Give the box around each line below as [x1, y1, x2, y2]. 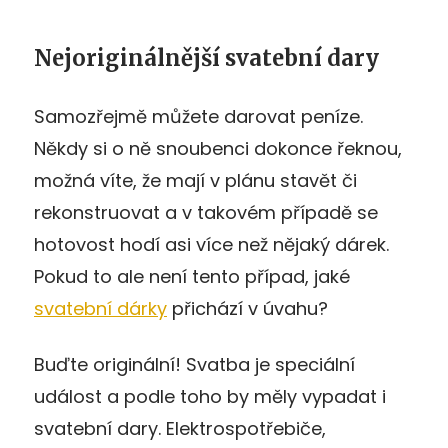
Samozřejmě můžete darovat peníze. [34, 103, 363, 129]
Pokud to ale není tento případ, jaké [34, 263, 350, 289]
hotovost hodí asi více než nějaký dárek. [34, 231, 389, 257]
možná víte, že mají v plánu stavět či [34, 167, 357, 193]
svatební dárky [34, 295, 167, 321]
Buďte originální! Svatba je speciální [34, 351, 355, 377]
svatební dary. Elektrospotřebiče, [34, 415, 326, 441]
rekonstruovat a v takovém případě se [34, 199, 378, 225]
